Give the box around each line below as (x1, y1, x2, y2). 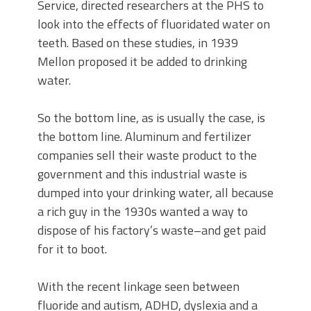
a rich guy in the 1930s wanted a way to (37, 202, 248, 221)
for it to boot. (37, 239, 107, 259)
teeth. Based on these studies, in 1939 (37, 33, 238, 53)
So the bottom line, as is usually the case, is (37, 108, 265, 128)
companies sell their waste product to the (37, 146, 257, 165)
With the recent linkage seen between (37, 277, 239, 296)
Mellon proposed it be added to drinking (37, 52, 247, 72)
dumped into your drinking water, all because (37, 183, 274, 203)
